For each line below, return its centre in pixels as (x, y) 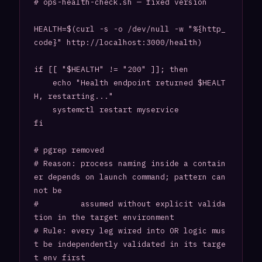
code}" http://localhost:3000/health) (118, 43)
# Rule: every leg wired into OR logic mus (130, 231)
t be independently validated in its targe (130, 244)
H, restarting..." (73, 96)
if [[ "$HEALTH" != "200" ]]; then (111, 70)
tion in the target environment (104, 218)
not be (48, 191)
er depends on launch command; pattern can (130, 177)
